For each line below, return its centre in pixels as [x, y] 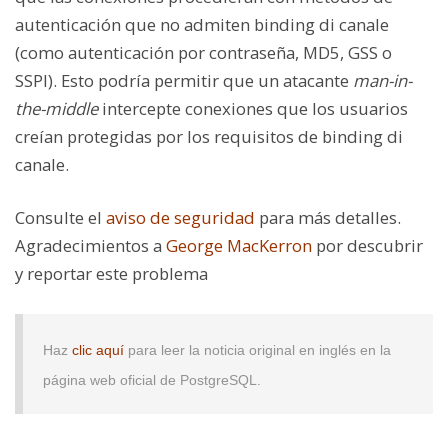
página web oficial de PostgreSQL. [152, 379]
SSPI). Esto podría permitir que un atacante [184, 81]
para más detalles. [328, 218]
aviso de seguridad [180, 218]
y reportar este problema [111, 274]
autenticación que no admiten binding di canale [202, 25]
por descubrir [367, 246]
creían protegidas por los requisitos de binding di [209, 137]
